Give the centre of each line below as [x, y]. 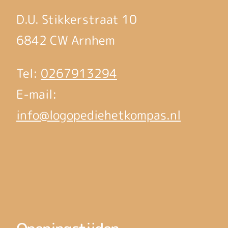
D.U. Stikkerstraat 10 [77, 20]
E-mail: [37, 94]
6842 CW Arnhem [66, 40]
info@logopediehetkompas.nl [98, 115]
